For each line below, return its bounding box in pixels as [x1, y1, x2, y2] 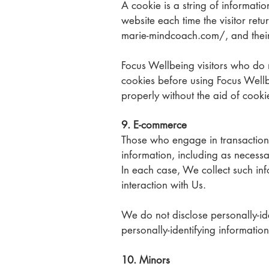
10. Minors [121, 253, 170, 267]
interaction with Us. [121, 178, 209, 192]
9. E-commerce [121, 118, 187, 131]
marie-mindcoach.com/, [121, 29, 228, 42]
